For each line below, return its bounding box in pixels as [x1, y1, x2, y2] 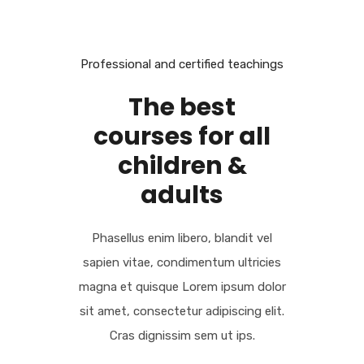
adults [141, 178, 223, 213]
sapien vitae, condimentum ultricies [83, 255, 281, 271]
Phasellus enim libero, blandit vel [92, 231, 272, 246]
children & [117, 149, 247, 184]
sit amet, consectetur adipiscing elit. [80, 304, 284, 319]
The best [128, 90, 236, 125]
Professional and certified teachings [80, 57, 284, 72]
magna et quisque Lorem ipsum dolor [78, 279, 286, 295]
